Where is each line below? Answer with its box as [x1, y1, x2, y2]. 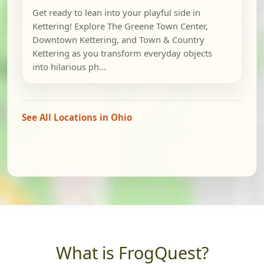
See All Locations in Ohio [22, 111, 132, 124]
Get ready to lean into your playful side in [32, 6, 200, 19]
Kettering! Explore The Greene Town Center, [32, 20, 208, 32]
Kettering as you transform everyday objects [32, 47, 212, 60]
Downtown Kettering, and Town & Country [32, 34, 204, 46]
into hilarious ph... [32, 61, 106, 73]
